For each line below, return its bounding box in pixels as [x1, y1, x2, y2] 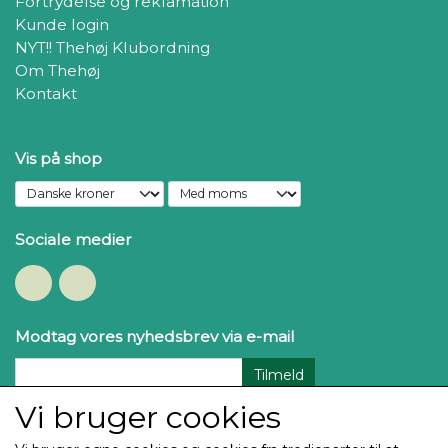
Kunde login [15, 15, 109, 34]
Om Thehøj [15, 61, 100, 80]
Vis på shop [15, 149, 102, 168]
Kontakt [15, 84, 77, 103]
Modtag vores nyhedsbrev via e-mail [15, 326, 295, 346]
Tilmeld [253, 365, 304, 384]
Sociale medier [15, 229, 132, 249]
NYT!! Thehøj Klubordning [15, 38, 210, 57]
